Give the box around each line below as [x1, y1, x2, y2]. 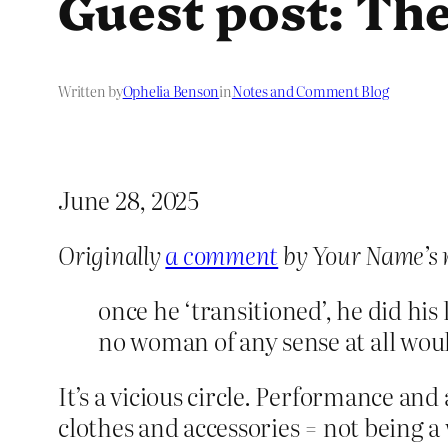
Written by [58, 81, 123, 102]
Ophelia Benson [122, 81, 220, 102]
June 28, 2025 [58, 182, 199, 218]
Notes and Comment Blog [231, 81, 389, 102]
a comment [165, 237, 279, 273]
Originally [58, 237, 166, 273]
